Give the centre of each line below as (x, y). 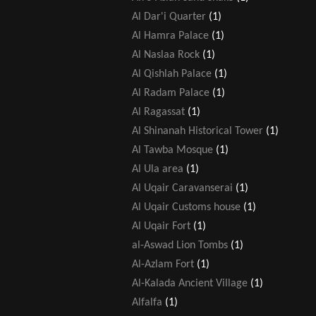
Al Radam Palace (171, 93)
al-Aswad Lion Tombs (180, 245)
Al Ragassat (158, 112)
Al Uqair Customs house (186, 207)
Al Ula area (158, 169)
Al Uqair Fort (161, 226)
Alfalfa (147, 302)
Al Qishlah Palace (172, 74)
